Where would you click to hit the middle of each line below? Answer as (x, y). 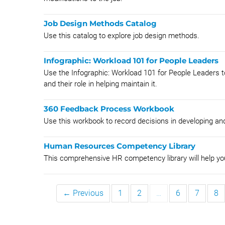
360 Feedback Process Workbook (109, 109)
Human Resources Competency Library (120, 146)
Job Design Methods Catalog (100, 23)
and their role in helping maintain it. (100, 84)
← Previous (83, 193)
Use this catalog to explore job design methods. (122, 36)
